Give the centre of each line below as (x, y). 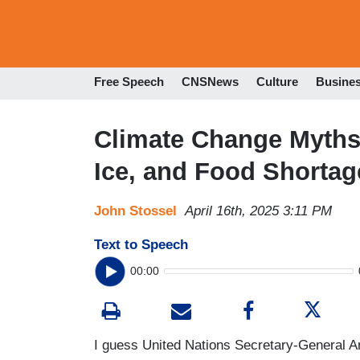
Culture (277, 82)
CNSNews (210, 82)
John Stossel (135, 211)
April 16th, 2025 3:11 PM (258, 211)
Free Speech (129, 82)
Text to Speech (141, 244)
